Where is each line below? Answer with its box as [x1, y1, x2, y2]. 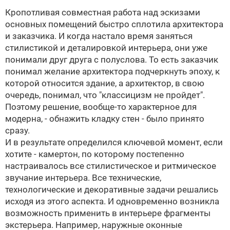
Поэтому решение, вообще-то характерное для [5, 102, 197, 112]
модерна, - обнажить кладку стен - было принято [5, 113, 204, 124]
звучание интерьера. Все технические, [5, 172, 161, 183]
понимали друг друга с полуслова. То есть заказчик [5, 54, 218, 65]
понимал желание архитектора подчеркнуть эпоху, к [5, 66, 220, 76]
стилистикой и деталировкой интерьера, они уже [5, 43, 207, 53]
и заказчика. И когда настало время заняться [5, 31, 193, 41]
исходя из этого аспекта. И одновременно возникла [5, 196, 219, 206]
